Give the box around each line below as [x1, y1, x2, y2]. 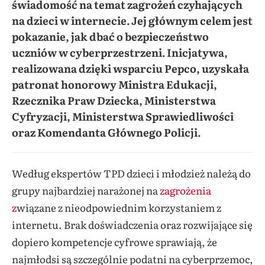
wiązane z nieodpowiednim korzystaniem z [17, 199, 221, 215]
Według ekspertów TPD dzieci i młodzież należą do [12, 165, 251, 180]
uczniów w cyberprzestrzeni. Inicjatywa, [12, 44, 228, 60]
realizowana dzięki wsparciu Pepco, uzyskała [12, 60, 249, 76]
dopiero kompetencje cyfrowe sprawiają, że [12, 234, 217, 249]
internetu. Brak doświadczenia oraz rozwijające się [12, 216, 253, 232]
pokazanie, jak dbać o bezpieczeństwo [12, 28, 209, 44]
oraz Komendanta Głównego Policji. [12, 124, 201, 140]
